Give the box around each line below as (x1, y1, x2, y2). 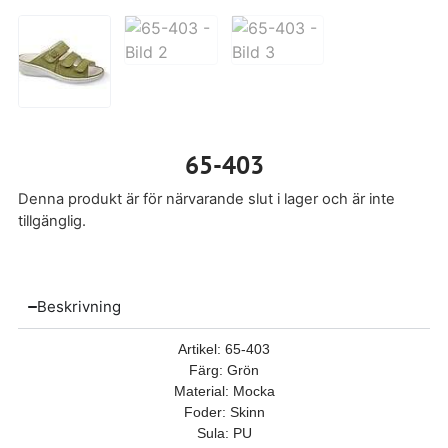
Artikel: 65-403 (178, 341, 270, 358)
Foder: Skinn (183, 404, 265, 421)
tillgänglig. (17, 212, 86, 231)
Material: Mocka (173, 383, 275, 400)
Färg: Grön (189, 362, 259, 379)
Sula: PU (196, 425, 252, 442)
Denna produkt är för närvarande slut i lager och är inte (17, 190, 395, 209)
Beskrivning (36, 297, 121, 317)
